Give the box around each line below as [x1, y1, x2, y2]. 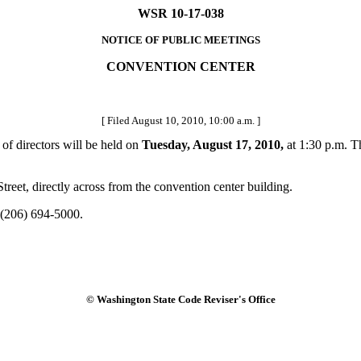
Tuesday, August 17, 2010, [142, 138, 284, 152]
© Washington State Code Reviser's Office [85, 293, 276, 305]
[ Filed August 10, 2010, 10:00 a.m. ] [101, 114, 260, 127]
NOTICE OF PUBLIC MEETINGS [101, 34, 260, 46]
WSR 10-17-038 [137, 6, 224, 20]
